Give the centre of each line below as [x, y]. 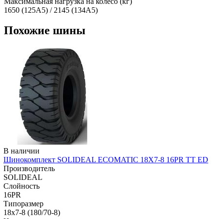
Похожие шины [45, 31]
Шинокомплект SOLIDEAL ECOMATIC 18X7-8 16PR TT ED [106, 160]
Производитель [29, 169]
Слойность [22, 186]
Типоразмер [23, 204]
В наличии [22, 151]
